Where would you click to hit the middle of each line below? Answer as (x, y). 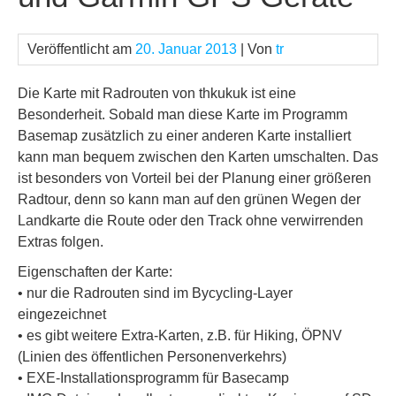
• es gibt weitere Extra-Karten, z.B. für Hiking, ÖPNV (180, 336)
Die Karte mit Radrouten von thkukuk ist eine (157, 94)
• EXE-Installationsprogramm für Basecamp (153, 378)
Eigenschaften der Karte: (95, 272)
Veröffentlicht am (81, 49)
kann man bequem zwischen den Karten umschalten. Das (198, 157)
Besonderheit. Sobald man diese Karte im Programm (183, 115)
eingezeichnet (62, 315)
